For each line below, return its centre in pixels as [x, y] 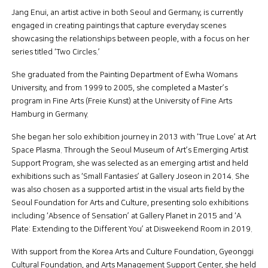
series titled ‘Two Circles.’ [56, 52]
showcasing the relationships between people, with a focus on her [130, 39]
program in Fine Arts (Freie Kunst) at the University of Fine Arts [122, 101]
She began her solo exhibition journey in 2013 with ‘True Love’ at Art [134, 137]
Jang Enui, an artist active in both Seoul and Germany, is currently [127, 13]
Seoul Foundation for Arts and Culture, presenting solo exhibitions [130, 203]
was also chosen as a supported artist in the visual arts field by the [128, 190]
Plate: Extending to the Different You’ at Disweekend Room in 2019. [132, 229]
